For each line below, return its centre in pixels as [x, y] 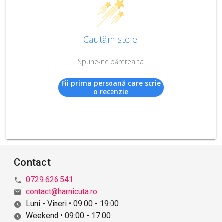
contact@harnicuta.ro [61, 191]
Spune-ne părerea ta [111, 61]
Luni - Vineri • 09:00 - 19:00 [72, 203]
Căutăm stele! [111, 39]
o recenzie [111, 92]
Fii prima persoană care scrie [111, 83]
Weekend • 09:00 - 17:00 [68, 215]
